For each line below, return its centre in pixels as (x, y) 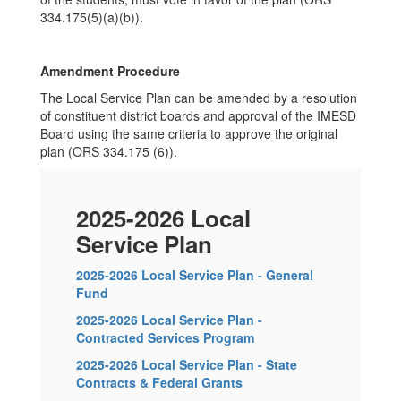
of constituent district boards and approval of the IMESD (198, 115)
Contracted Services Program (165, 337)
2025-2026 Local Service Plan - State (187, 364)
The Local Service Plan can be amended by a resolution (199, 98)
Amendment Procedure (110, 71)
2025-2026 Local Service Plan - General (195, 275)
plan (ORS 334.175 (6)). (109, 151)
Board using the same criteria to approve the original (189, 133)
